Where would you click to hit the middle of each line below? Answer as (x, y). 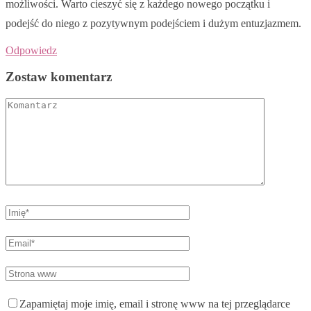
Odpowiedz (31, 50)
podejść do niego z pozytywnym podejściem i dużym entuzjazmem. (153, 23)
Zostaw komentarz (59, 77)
